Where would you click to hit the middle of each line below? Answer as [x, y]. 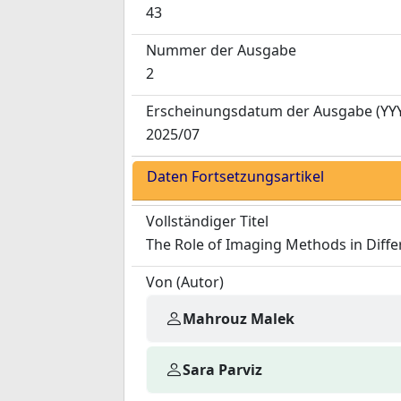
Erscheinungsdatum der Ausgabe [259, 111]
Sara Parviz [222, 369]
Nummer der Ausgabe [221, 50]
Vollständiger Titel [207, 221]
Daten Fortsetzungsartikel [235, 176]
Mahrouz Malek [239, 318]
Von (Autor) [185, 282]
